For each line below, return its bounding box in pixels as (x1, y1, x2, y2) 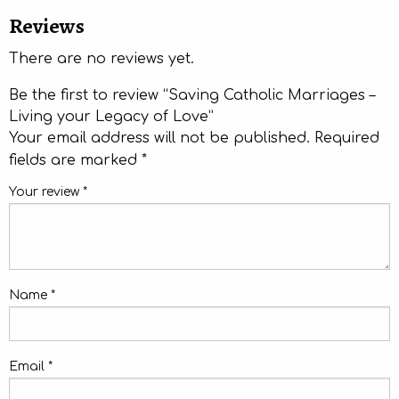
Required (314, 130, 379, 147)
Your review (9, 185, 83, 199)
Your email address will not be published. (9, 130, 310, 147)
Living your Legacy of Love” (9, 109, 214, 126)
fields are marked (9, 152, 142, 169)
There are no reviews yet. (9, 51, 194, 68)
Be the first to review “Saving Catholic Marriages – (9, 87, 375, 104)
